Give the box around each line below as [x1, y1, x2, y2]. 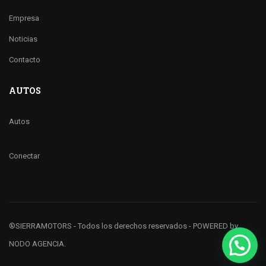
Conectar [9, 151, 40, 160]
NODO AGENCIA [9, 239, 64, 248]
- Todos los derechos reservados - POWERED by [72, 221, 238, 230]
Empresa [9, 14, 39, 23]
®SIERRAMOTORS [9, 221, 72, 230]
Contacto [9, 55, 40, 64]
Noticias [9, 34, 37, 43]
